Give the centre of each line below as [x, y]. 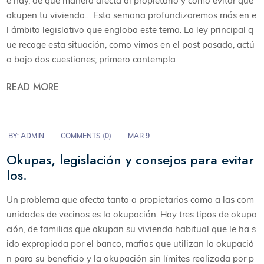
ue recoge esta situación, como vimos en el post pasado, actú [131, 45]
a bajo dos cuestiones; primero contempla [91, 60]
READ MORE [33, 87]
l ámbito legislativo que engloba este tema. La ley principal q [130, 30]
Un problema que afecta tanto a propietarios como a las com [131, 199]
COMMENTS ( [83, 136]
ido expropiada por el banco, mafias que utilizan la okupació [131, 243]
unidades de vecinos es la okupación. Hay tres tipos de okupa [132, 214]
